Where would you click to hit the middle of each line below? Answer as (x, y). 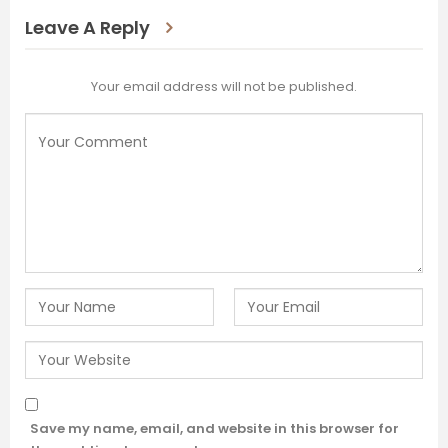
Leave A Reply (87, 27)
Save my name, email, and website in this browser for (214, 429)
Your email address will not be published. (224, 87)
